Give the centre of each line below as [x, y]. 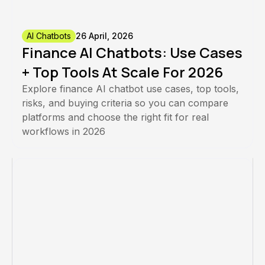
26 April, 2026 [104, 36]
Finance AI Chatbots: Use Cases [132, 53]
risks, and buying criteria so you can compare [125, 103]
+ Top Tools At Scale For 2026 [122, 72]
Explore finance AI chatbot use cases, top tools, [130, 89]
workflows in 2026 [64, 132]
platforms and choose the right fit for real [115, 117]
